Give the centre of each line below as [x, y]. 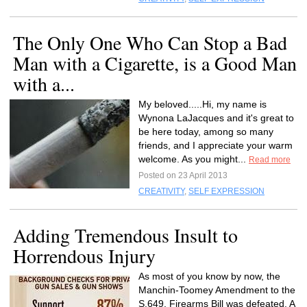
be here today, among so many [206, 132]
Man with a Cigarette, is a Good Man [155, 63]
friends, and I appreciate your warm [216, 145]
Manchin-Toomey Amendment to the [217, 290]
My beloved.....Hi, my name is [202, 104]
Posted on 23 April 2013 [183, 175]
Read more [270, 160]
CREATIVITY [161, 191]
